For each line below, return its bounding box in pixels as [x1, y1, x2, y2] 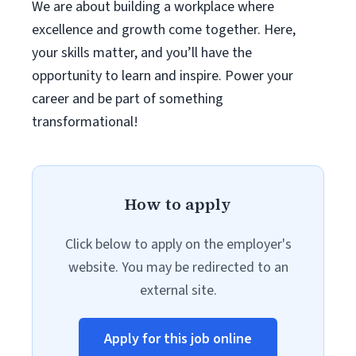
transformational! [32, 112, 138, 132]
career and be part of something [32, 89, 223, 109]
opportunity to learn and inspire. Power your [32, 66, 293, 86]
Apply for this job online [104, 329, 252, 349]
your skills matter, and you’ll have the [32, 43, 252, 63]
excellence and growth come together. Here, [32, 20, 296, 40]
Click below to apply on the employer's [64, 234, 292, 254]
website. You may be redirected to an [68, 257, 288, 277]
